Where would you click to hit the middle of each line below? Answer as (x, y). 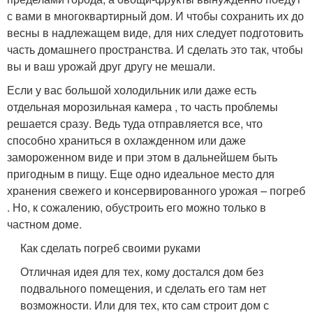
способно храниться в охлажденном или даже (126, 140)
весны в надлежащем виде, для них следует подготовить (155, 32)
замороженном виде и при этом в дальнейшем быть (142, 156)
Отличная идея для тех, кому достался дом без (142, 271)
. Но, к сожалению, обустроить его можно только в (137, 207)
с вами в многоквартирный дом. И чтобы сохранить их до (155, 15)
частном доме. (44, 224)
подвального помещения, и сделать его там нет (144, 288)
